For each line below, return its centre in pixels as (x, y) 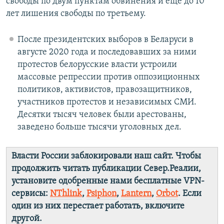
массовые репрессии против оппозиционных (108, 77)
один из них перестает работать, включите (98, 206)
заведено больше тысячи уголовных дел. (99, 127)
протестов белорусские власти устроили (97, 64)
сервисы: (31, 193)
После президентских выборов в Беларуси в (105, 39)
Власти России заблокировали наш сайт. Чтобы (106, 156)
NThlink (66, 193)
